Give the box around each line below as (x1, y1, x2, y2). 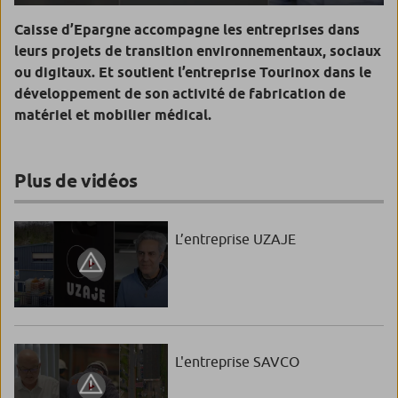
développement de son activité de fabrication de (14, 85, 346, 103)
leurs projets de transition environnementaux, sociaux (14, 43, 381, 60)
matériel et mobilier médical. (14, 107, 211, 124)
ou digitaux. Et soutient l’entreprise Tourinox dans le (14, 64, 371, 82)
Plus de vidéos (14, 170, 138, 193)
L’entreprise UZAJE (175, 231, 297, 248)
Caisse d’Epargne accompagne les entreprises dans (14, 21, 360, 39)
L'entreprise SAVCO (175, 353, 300, 370)
